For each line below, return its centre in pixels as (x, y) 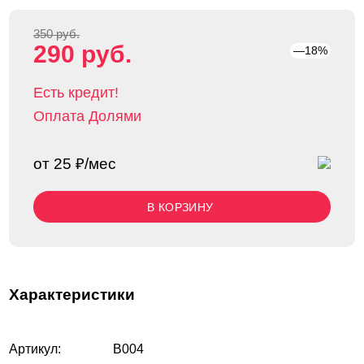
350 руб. (57, 34)
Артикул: (35, 349)
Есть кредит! (76, 93)
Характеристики (72, 295)
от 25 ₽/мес (75, 164)
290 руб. (83, 54)
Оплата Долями (88, 116)
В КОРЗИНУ (180, 207)
